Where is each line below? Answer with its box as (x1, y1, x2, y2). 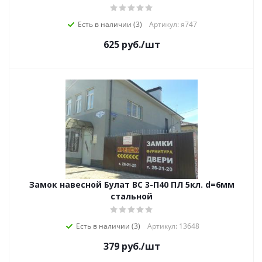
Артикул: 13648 (147, 221, 199, 231)
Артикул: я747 (149, 19, 197, 29)
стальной (111, 191, 153, 202)
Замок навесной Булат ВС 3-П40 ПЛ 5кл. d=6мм (29, 179, 235, 190)
